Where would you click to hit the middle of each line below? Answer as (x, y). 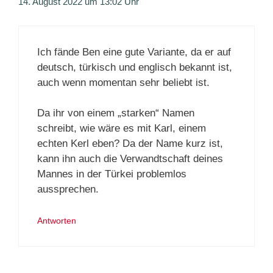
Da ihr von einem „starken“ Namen (116, 113)
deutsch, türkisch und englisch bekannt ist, (135, 67)
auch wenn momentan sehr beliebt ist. (123, 82)
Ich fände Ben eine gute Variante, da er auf (134, 52)
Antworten (57, 220)
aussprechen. (68, 190)
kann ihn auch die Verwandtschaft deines (130, 159)
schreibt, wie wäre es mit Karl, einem (122, 129)
